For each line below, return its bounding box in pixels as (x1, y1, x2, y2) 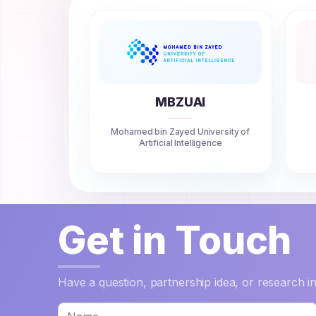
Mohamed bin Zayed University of (111, 126, 250, 138)
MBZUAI (155, 95, 206, 110)
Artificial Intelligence (138, 138, 222, 149)
